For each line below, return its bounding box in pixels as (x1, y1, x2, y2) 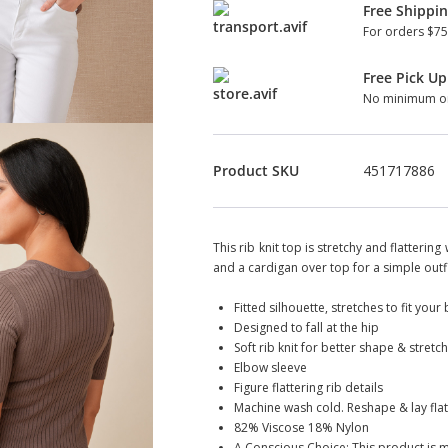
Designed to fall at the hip (234, 318, 379, 336)
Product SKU (213, 160, 300, 180)
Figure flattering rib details (234, 378, 383, 396)
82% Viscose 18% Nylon (234, 418, 369, 436)
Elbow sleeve (234, 358, 307, 376)
